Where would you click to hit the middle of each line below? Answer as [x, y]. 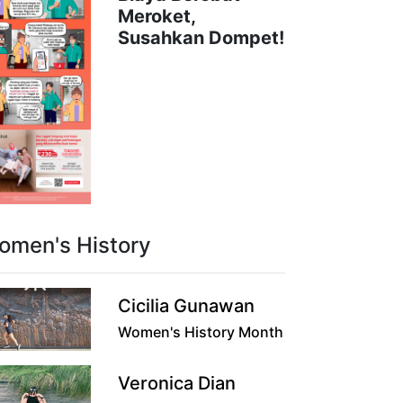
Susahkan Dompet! [201, 37]
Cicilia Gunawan [186, 305]
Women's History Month [200, 331]
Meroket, [156, 16]
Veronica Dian [176, 383]
